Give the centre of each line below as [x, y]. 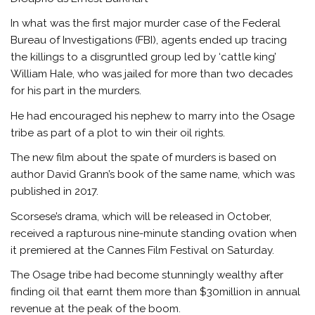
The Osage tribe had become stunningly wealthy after [147, 275]
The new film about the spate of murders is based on [144, 158]
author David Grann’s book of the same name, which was [153, 175]
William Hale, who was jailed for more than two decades [152, 74]
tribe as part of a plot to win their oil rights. [121, 133]
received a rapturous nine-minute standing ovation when [154, 233]
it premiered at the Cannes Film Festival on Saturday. [144, 250]
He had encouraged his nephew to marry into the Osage [153, 116]
